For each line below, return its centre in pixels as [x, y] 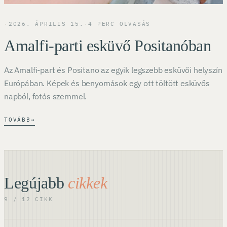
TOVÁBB [17, 119]
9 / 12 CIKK [29, 199]
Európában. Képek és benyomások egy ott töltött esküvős [107, 83]
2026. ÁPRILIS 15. [46, 24]
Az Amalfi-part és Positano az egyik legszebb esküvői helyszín [113, 70]
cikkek [88, 183]
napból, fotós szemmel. [46, 96]
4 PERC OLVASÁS [120, 24]
